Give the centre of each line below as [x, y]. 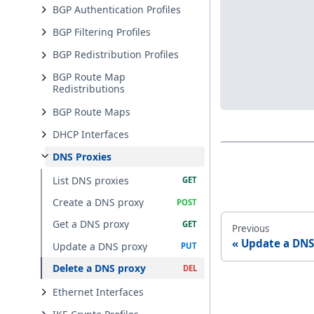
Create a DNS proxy [98, 203]
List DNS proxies [91, 180]
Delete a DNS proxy [100, 268]
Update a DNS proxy [100, 246]
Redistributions [89, 89]
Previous [251, 228]
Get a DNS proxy [91, 224]
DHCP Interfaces [91, 134]
